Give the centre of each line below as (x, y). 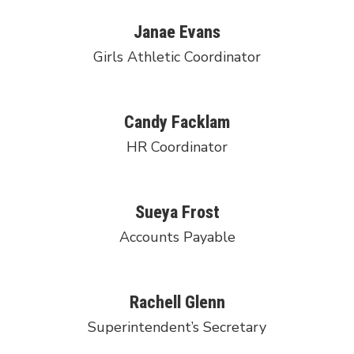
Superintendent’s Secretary (177, 327)
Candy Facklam (177, 122)
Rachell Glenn (177, 302)
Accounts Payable (177, 237)
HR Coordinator (177, 147)
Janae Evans (177, 32)
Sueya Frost (177, 212)
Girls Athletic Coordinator (177, 57)
